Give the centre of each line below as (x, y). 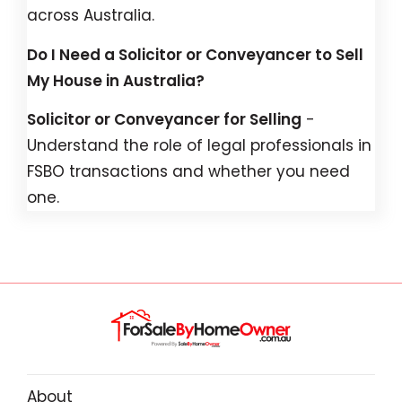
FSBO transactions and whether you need (188, 171)
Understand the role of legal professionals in (199, 145)
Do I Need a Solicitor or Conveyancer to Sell (195, 54)
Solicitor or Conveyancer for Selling (164, 119)
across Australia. (91, 15)
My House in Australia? (116, 80)
